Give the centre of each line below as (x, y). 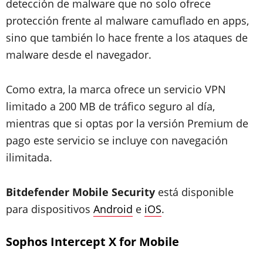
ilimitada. (29, 157)
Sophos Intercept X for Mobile (92, 242)
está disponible (194, 192)
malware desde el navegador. (79, 55)
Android (113, 209)
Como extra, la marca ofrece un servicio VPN (116, 89)
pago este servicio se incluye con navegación (117, 140)
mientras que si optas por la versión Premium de (127, 123)
